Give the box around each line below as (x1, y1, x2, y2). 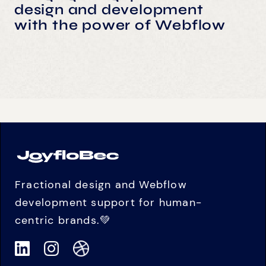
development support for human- (15, 195, 202, 210)
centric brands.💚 (15, 213, 112, 227)
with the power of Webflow (14, 16, 226, 34)
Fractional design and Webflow (15, 177, 187, 192)
